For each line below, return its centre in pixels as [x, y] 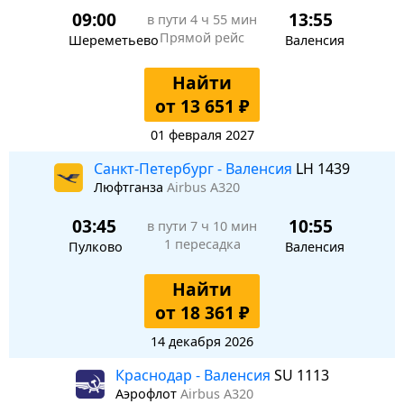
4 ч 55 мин [224, 19]
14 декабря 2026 [202, 341]
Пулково [96, 246]
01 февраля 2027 [202, 134]
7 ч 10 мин [224, 225]
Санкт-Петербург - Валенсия [195, 168]
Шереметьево [114, 40]
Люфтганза [130, 187]
